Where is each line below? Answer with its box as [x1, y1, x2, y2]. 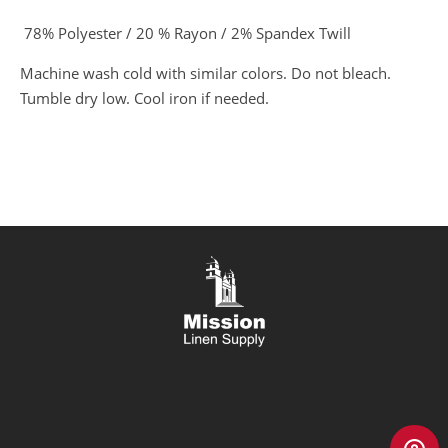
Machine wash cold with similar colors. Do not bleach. [20, 62, 391, 83]
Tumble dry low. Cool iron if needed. [20, 87, 269, 108]
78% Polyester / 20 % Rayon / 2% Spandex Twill [20, 22, 351, 43]
